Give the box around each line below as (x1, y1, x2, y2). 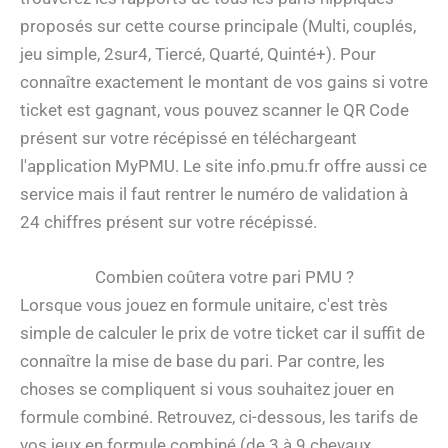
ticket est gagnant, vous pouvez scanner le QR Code (20, 99, 409, 120)
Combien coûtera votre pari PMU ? (94, 266, 354, 287)
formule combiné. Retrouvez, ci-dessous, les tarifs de (20, 406, 418, 427)
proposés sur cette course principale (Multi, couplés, (20, 15, 416, 36)
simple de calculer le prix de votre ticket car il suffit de (20, 322, 425, 343)
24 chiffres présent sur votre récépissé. (20, 211, 317, 232)
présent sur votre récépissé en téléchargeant (20, 127, 357, 148)
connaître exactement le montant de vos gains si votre (20, 71, 428, 92)
